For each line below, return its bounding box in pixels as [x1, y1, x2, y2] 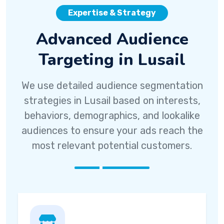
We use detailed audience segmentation [21, 79, 203, 91]
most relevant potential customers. [32, 139, 192, 151]
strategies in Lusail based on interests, [23, 94, 200, 106]
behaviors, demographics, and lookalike [24, 109, 200, 121]
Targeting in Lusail [38, 48, 185, 70]
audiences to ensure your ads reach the [21, 124, 203, 136]
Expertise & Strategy [68, 8, 156, 17]
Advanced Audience [35, 28, 188, 50]
